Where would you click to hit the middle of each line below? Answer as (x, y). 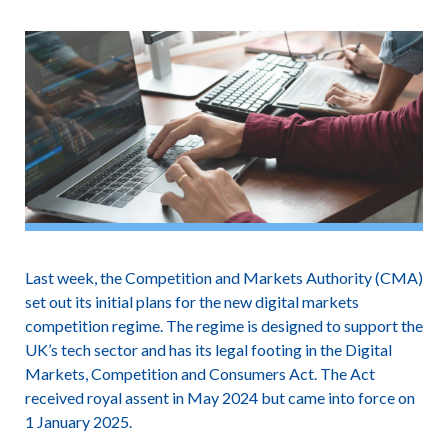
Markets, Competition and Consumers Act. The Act (199, 373)
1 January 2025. (78, 421)
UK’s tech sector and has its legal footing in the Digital (208, 349)
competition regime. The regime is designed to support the (223, 325)
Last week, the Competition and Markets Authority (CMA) (223, 277)
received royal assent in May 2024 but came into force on (219, 397)
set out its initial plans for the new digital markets (191, 301)
